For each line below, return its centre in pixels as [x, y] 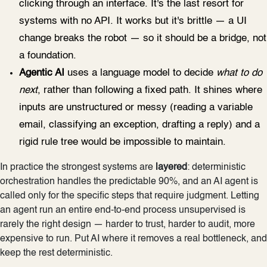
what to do [239, 73]
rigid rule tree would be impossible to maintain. [122, 142]
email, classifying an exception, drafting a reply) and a [139, 125]
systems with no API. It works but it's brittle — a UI [133, 21]
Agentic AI [42, 73]
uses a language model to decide [140, 73]
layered [171, 167]
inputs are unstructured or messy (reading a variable [136, 107]
